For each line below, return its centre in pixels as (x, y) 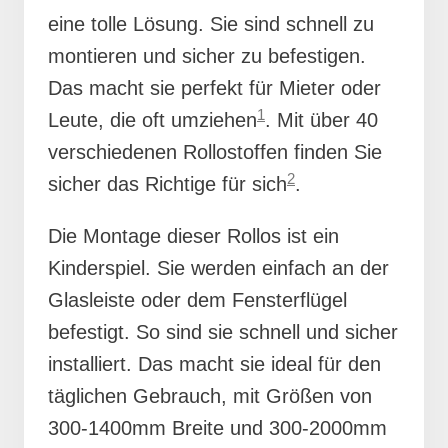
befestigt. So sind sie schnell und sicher (223, 332)
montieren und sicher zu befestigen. (207, 56)
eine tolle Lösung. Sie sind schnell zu (211, 24)
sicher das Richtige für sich (167, 184)
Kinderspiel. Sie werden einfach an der (218, 268)
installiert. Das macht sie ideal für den (214, 364)
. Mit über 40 (321, 120)
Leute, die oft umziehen (152, 120)
